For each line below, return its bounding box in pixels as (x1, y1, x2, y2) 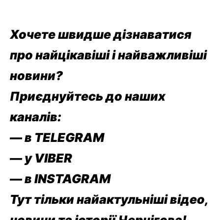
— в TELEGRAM (10, 130, 104, 145)
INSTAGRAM (34, 171, 110, 187)
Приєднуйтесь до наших (10, 89, 165, 104)
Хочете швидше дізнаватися (10, 27, 192, 42)
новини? (10, 68, 63, 83)
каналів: (10, 110, 61, 125)
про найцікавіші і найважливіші (10, 48, 207, 63)
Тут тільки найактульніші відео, (10, 192, 208, 207)
